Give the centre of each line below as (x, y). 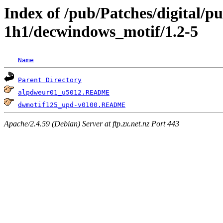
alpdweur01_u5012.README (64, 93)
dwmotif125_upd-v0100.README (72, 105)
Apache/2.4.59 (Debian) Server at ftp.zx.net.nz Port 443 (92, 123)
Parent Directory (50, 80)
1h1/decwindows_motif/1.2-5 (101, 31)
